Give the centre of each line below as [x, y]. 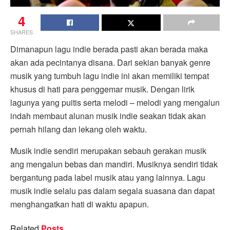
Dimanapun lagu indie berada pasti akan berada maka [109, 49]
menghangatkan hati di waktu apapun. [80, 204]
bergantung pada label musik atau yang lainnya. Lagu [108, 177]
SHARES [22, 32]
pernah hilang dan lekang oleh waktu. [79, 129]
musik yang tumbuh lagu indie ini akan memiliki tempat [110, 75]
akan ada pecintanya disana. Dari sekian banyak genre [110, 62]
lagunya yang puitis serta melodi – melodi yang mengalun [115, 102]
